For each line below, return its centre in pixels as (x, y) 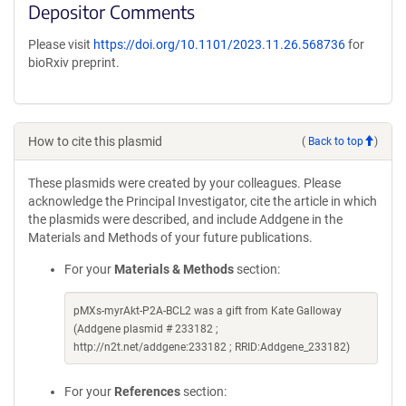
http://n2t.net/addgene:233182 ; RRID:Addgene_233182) (212, 347)
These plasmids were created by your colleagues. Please (184, 183)
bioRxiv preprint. (74, 63)
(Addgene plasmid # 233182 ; (146, 329)
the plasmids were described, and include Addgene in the (185, 219)
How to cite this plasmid (95, 141)
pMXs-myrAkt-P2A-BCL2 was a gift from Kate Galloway (208, 311)
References (147, 391)
